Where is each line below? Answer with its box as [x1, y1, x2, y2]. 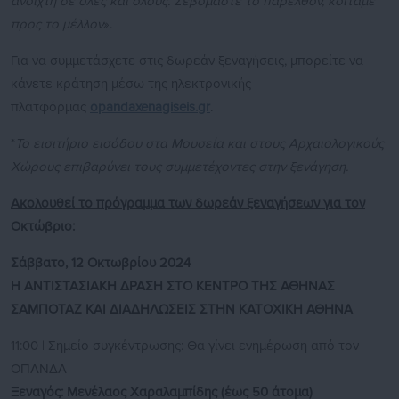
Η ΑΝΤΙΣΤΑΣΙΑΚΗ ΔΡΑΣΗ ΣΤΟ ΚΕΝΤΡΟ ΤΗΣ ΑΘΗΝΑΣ [11, 278, 335, 295]
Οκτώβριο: [11, 218, 75, 235]
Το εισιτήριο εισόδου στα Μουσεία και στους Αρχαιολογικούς [15, 135, 384, 152]
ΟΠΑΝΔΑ [11, 361, 67, 378]
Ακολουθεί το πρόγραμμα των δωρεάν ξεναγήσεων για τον [11, 195, 365, 212]
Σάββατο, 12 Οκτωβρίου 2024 [11, 255, 191, 272]
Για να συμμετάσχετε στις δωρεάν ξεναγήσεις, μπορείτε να [11, 53, 363, 69]
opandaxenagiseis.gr [90, 99, 210, 116]
